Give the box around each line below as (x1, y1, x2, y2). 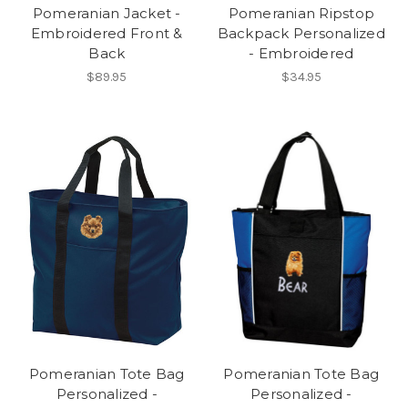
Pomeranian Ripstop (228, 5, 374, 23)
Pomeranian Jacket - (32, 5, 181, 23)
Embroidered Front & (30, 25, 183, 43)
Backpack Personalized (217, 25, 385, 43)
